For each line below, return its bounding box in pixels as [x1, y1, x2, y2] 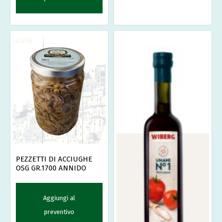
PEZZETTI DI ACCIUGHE [16, 154, 92, 164]
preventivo [44, 208, 74, 216]
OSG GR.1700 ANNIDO [16, 163, 86, 172]
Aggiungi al [43, 194, 75, 202]
